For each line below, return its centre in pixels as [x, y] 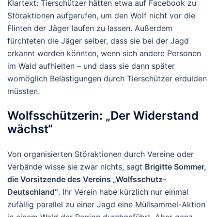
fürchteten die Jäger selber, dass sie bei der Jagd [98, 41]
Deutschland [31, 192]
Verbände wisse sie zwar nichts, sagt [76, 167]
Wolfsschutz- [141, 179]
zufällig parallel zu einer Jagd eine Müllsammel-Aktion [106, 205]
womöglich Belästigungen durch [67, 79]
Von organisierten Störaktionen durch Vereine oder [101, 154]
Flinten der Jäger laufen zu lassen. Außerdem [90, 28]
